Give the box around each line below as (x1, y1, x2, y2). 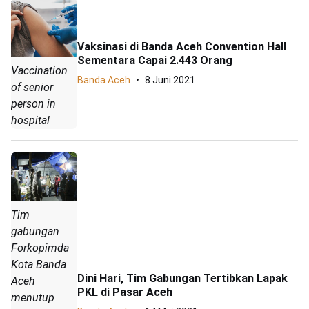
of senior (11, 80, 53, 94)
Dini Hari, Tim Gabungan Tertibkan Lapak (77, 271, 288, 285)
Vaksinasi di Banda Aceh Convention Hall (77, 40, 286, 54)
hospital (11, 113, 50, 127)
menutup (11, 290, 54, 304)
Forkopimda (11, 241, 69, 255)
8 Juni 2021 (145, 74, 195, 86)
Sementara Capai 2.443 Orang (77, 54, 232, 68)
